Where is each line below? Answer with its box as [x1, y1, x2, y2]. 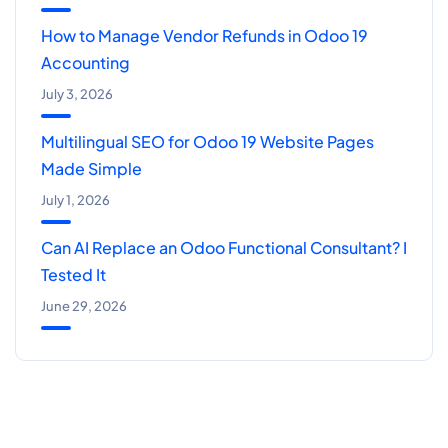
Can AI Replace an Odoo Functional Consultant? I [41, 237, 407, 259]
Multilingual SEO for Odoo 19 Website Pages [41, 131, 374, 153]
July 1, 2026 [41, 192, 110, 209]
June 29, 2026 [41, 298, 127, 315]
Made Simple [41, 158, 142, 180]
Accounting [41, 52, 130, 74]
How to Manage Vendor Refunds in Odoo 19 [41, 25, 368, 47]
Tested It [41, 264, 106, 286]
